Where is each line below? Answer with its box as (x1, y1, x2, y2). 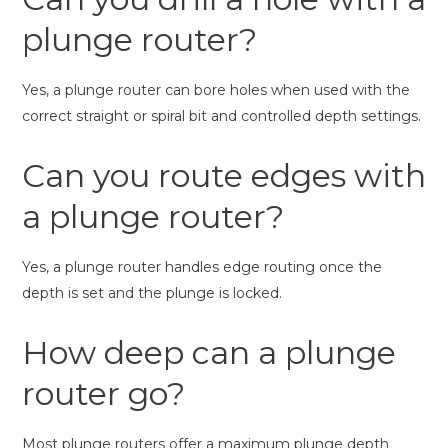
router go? (22, 373, 185, 413)
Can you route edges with (22, 155, 426, 195)
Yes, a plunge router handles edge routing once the (22, 257, 382, 276)
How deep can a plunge (22, 332, 396, 372)
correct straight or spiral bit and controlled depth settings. (22, 106, 421, 125)
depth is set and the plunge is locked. (22, 283, 282, 302)
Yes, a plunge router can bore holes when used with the (22, 80, 410, 99)
